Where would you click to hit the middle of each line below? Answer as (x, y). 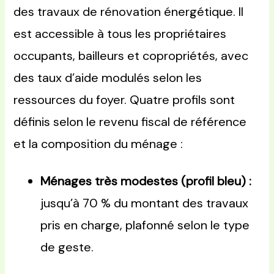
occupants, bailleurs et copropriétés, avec (131, 56)
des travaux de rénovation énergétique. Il (129, 12)
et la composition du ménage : (98, 144)
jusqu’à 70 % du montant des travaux (145, 203)
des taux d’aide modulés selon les (108, 78)
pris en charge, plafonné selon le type (145, 225)
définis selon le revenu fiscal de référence (130, 122)
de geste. (67, 247)
